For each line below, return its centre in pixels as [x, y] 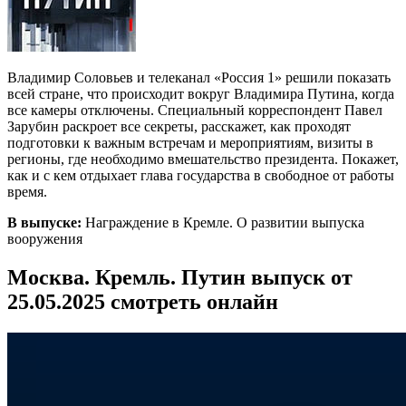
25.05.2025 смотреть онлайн [143, 301]
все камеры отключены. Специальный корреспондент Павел [195, 110]
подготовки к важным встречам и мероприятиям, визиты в [190, 142]
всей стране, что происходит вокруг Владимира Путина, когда [201, 93]
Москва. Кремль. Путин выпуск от [180, 277]
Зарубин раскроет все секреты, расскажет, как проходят [179, 126]
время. [27, 191]
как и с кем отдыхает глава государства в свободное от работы [201, 175]
